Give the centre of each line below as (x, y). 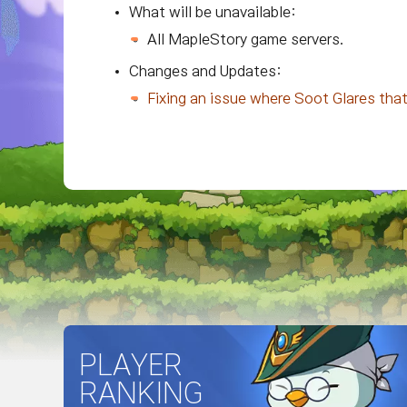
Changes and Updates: (205, 71)
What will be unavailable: (213, 12)
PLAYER (131, 364)
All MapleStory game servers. (245, 39)
